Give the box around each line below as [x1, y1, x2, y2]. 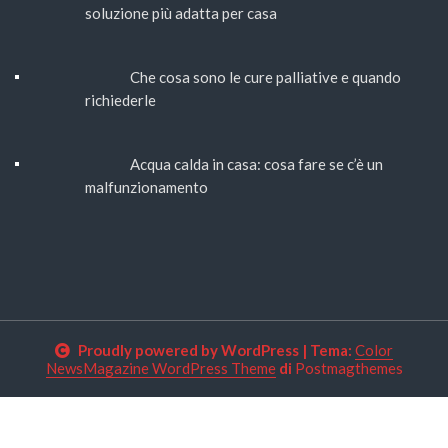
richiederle [85, 90, 156, 109]
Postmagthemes [294, 358, 403, 377]
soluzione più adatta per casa [85, 3, 289, 22]
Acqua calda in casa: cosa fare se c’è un [129, 154, 383, 173]
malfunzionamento [85, 177, 208, 196]
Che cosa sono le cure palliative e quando [129, 67, 401, 86]
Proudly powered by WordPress [75, 340, 302, 359]
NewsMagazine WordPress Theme [45, 358, 276, 377]
